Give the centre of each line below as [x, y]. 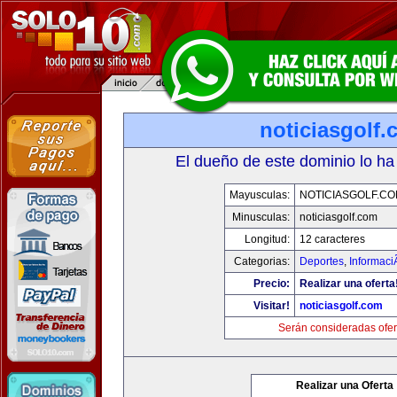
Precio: [272, 284]
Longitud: [267, 239]
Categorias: [262, 261]
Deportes [322, 261]
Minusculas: [261, 217]
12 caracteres [332, 239]
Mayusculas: [260, 195]
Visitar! [272, 306]
